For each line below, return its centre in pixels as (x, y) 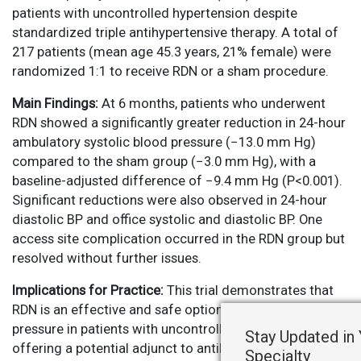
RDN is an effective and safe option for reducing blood (176, 310)
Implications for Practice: (89, 291)
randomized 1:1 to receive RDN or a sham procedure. (170, 72)
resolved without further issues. (107, 259)
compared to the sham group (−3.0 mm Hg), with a (164, 162)
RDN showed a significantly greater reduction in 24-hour (179, 123)
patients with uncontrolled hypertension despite (155, 14)
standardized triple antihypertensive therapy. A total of (175, 33)
